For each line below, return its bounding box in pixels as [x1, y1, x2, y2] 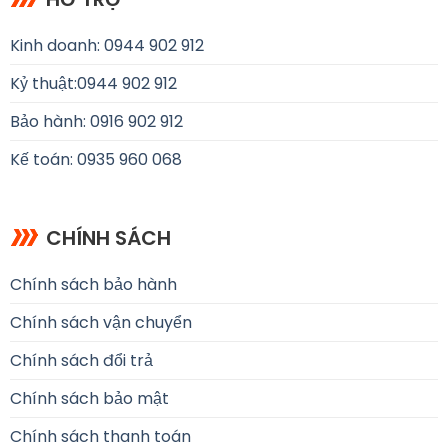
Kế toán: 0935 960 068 [9, 147, 182, 171]
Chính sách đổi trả [9, 349, 153, 373]
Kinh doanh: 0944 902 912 [9, 33, 204, 57]
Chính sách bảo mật [9, 387, 169, 411]
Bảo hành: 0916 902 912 [9, 109, 183, 133]
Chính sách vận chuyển [9, 311, 192, 335]
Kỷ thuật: [9, 71, 77, 95]
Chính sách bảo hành [9, 273, 177, 297]
